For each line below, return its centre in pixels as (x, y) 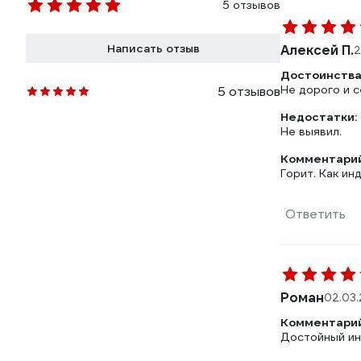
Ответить (315, 214)
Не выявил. (311, 131)
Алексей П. (317, 50)
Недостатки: (319, 117)
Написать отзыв (153, 48)
